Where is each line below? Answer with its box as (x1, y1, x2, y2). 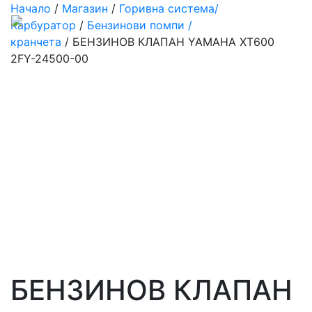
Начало (10, 1, 51, 15)
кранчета (10, 35, 61, 49)
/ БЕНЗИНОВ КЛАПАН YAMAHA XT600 (61, 35, 274, 49)
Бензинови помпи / (87, 18, 192, 32)
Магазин (62, 1, 108, 15)
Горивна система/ (119, 1, 219, 15)
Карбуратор (10, 18, 76, 32)
